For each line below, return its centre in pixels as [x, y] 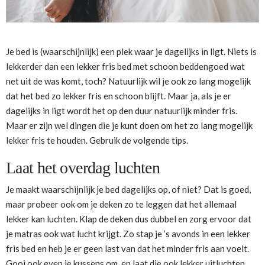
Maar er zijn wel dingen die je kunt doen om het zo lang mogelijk [129, 126]
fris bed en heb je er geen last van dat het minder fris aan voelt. [127, 248]
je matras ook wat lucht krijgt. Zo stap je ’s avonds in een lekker [128, 233]
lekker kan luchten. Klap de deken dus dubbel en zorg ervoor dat [129, 219]
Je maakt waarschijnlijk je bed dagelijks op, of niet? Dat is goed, [128, 189]
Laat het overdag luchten [83, 168]
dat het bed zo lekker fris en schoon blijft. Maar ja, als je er [119, 96]
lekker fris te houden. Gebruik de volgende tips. [97, 140]
